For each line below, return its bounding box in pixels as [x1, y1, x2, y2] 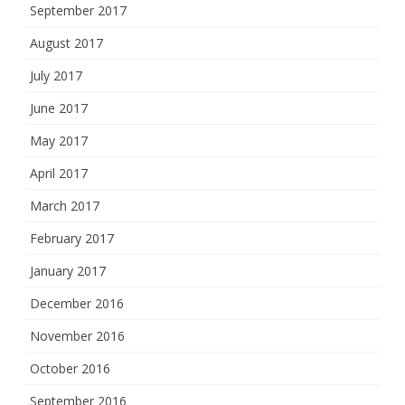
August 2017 [30, 34, 103, 52]
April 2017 [30, 165, 88, 183]
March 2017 [30, 197, 99, 215]
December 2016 [30, 295, 124, 313]
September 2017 [30, 2, 127, 20]
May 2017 [30, 132, 88, 150]
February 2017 [30, 230, 114, 248]
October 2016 [30, 360, 110, 378]
